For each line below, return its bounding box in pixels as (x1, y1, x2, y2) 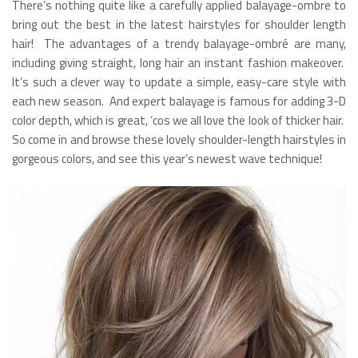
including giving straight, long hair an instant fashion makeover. (12, 53, 346, 72)
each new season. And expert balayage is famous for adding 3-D (12, 91, 346, 110)
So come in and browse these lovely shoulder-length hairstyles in (12, 129, 346, 149)
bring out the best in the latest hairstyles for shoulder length (12, 14, 346, 34)
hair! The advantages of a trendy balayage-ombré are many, (12, 34, 346, 53)
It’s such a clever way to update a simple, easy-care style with (12, 72, 346, 91)
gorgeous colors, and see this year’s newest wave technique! (12, 149, 322, 168)
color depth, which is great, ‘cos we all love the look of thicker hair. (12, 110, 346, 129)
